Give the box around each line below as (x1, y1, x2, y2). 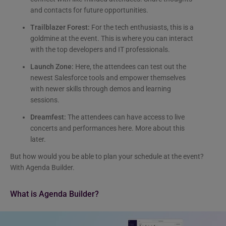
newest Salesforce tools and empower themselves (30, 74, 186, 82)
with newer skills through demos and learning (30, 85, 171, 93)
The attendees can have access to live (68, 113, 185, 122)
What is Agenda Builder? (10, 189, 99, 199)
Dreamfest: (30, 113, 68, 122)
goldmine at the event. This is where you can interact (30, 34, 193, 43)
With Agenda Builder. (10, 163, 75, 172)
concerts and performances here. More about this (30, 124, 185, 133)
